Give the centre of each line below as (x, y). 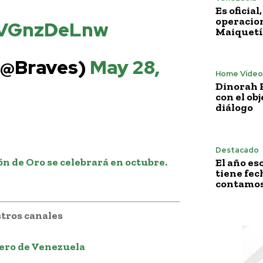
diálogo (234, 108)
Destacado (237, 150)
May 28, (124, 67)
